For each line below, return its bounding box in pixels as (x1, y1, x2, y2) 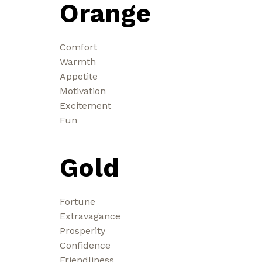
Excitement (60, 99, 111, 111)
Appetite (60, 70, 98, 82)
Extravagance (60, 210, 120, 222)
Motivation (60, 85, 106, 96)
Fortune (60, 195, 95, 207)
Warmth (60, 56, 96, 67)
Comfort (60, 41, 97, 53)
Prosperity (60, 225, 105, 236)
